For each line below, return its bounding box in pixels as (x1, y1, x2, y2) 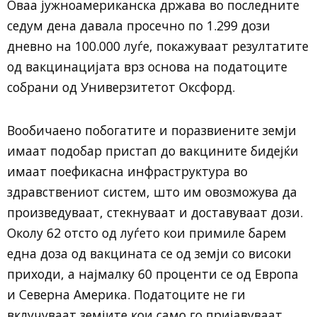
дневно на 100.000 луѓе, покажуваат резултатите (7, 37, 309, 54)
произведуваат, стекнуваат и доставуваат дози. (7, 203, 303, 221)
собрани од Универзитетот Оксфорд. (7, 78, 235, 96)
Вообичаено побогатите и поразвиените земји (7, 121, 296, 139)
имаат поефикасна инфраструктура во (7, 162, 248, 180)
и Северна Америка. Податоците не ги (7, 285, 246, 303)
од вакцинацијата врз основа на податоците (7, 57, 287, 75)
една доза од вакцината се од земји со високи (7, 244, 292, 262)
